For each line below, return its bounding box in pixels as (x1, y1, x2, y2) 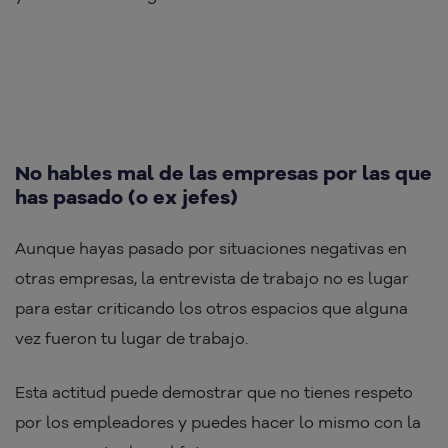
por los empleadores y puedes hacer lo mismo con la (15, 412, 421, 433)
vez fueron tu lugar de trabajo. (15, 328, 248, 349)
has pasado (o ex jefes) (15, 184, 238, 210)
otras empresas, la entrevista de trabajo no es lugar (15, 268, 409, 289)
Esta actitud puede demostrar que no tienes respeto (15, 382, 413, 403)
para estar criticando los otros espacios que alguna (15, 298, 408, 319)
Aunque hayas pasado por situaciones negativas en (15, 238, 407, 259)
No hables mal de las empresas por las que (15, 160, 432, 186)
